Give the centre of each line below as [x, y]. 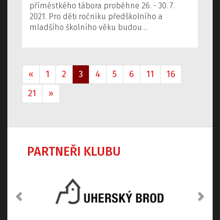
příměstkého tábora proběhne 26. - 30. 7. [102, 6]
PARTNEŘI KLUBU [74, 152]
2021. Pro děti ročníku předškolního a [96, 17]
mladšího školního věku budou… [88, 27]
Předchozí [41, 165]
